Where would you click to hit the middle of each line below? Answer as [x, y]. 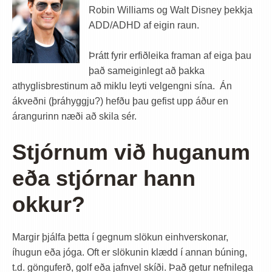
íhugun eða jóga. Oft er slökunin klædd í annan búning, [130, 252]
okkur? [49, 204]
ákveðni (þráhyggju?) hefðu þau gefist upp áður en [120, 101]
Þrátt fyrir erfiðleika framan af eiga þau [170, 56]
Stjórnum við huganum [131, 152]
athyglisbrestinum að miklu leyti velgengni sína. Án [122, 86]
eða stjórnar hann [104, 178]
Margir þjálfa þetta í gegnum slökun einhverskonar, [120, 237]
